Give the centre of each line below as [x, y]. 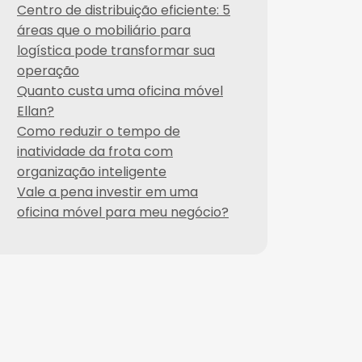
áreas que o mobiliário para [104, 30]
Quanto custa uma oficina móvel [120, 91]
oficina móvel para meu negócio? [123, 212]
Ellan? [36, 111]
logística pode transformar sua [116, 51]
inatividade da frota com [95, 152]
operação [48, 71]
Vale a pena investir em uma [107, 192]
